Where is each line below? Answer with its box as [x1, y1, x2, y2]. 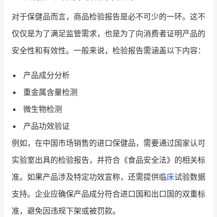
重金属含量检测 [23, 87, 77, 97]
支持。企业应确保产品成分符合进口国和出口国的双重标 [12, 189, 205, 199]
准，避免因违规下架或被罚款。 [12, 206, 120, 216]
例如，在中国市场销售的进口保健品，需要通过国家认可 [12, 138, 205, 148]
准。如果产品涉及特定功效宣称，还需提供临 [12, 172, 167, 182]
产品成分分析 [23, 70, 70, 80]
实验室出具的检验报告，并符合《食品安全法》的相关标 [12, 155, 205, 165]
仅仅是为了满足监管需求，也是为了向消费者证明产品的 [12, 29, 205, 39]
